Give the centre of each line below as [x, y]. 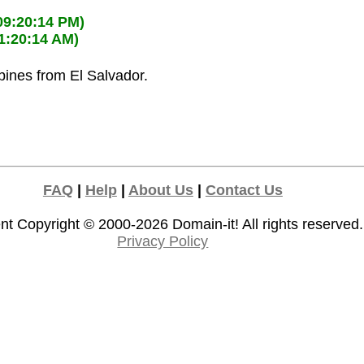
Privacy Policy [163, 241]
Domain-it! [206, 224]
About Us [160, 190]
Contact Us [244, 190]
